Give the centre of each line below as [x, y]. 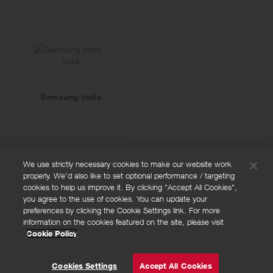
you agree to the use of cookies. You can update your [115, 199]
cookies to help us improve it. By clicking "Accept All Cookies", [130, 187]
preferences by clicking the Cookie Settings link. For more [122, 210]
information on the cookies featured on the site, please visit [124, 222]
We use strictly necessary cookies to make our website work [128, 164]
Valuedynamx [78, 261]
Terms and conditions [54, 212]
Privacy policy [37, 197]
